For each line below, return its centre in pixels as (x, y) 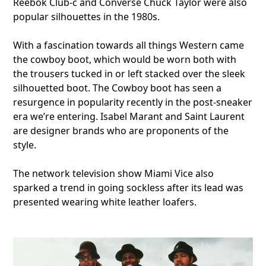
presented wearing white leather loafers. (105, 202)
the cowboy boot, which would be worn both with (125, 60)
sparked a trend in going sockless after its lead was (129, 188)
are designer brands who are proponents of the (121, 131)
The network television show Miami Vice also (114, 174)
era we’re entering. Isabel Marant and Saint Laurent (129, 117)
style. (25, 145)
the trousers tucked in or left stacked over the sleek (129, 74)
